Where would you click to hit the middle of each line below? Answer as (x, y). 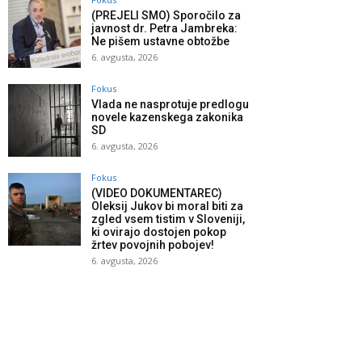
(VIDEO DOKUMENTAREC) (157, 194)
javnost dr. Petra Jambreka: (164, 29)
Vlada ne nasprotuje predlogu (170, 105)
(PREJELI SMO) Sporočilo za (166, 16)
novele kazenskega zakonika (167, 118)
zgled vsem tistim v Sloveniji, (168, 219)
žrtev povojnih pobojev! (153, 245)
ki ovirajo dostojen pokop (159, 232)
